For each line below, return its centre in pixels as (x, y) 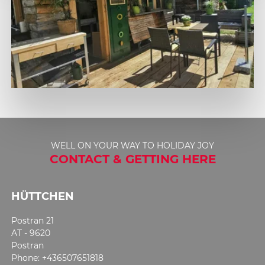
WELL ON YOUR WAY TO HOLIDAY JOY (132, 145)
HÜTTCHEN (43, 196)
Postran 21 (33, 220)
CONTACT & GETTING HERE (132, 159)
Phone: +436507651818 (57, 258)
